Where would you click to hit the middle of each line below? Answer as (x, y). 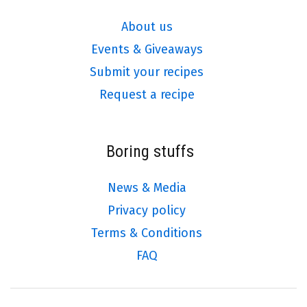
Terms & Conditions (147, 233)
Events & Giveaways (147, 49)
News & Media (147, 187)
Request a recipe (147, 94)
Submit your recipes (147, 72)
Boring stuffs (150, 151)
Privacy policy (147, 210)
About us (147, 26)
